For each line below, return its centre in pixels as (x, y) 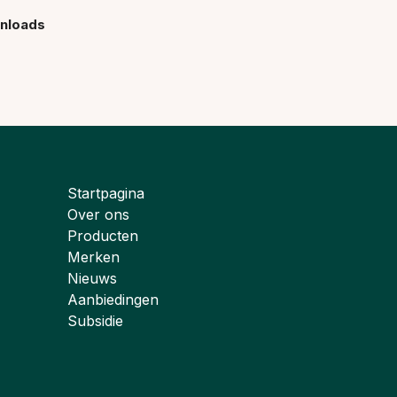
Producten (103, 236)
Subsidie (95, 321)
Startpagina (106, 194)
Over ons (98, 215)
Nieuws (92, 279)
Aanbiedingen (113, 300)
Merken (93, 257)
